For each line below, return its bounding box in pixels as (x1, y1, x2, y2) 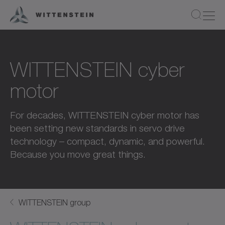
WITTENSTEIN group (19, 197, 91, 207)
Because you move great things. (10, 149, 146, 160)
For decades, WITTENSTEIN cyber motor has (10, 109, 199, 121)
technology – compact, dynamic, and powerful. (10, 136, 205, 147)
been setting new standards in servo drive (10, 123, 185, 134)
